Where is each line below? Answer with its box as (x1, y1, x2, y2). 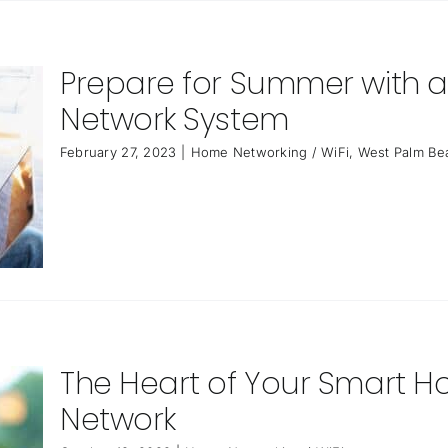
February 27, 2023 (59, 144, 177, 160)
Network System (59, 99, 289, 141)
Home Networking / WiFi (190, 144, 350, 160)
